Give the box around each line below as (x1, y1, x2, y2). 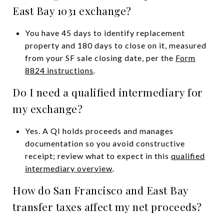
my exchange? (12, 101, 82, 115)
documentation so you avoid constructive (24, 138, 185, 148)
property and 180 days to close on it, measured (24, 40, 206, 50)
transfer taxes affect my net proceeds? (12, 199, 202, 213)
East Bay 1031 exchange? (12, 3, 131, 17)
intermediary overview (24, 163, 112, 173)
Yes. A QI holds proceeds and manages (24, 125, 173, 135)
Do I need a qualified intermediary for (12, 84, 203, 99)
